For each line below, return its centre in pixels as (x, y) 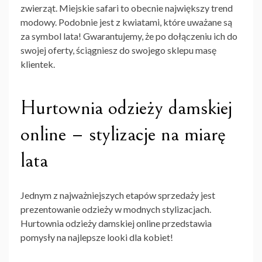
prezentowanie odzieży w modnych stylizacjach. (116, 209)
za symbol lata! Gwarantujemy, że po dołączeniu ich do (129, 36)
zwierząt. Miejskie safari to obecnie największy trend (127, 8)
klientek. (38, 64)
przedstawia (186, 223)
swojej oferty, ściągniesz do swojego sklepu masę (118, 50)
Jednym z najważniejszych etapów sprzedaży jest (118, 195)
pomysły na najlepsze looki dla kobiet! (97, 237)
